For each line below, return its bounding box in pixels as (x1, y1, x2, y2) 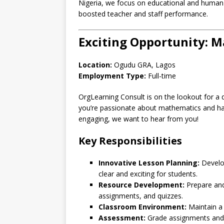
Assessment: (98, 213, 145, 222)
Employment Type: (78, 71, 146, 80)
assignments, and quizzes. (98, 191, 183, 200)
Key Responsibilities (78, 134, 182, 147)
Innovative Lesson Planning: (98, 158, 199, 167)
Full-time (146, 71, 176, 80)
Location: (78, 60, 112, 69)
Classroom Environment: (98, 202, 186, 211)
